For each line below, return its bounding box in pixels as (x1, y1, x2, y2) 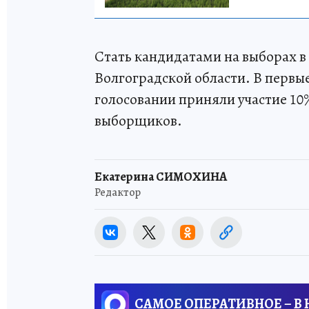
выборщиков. (94, 110, 182, 131)
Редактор (94, 184, 141, 200)
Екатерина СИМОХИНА (94, 168, 227, 185)
